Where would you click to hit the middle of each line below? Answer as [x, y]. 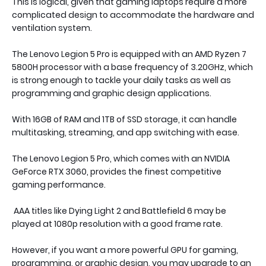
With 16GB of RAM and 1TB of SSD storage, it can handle [124, 119]
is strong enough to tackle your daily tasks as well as [121, 80]
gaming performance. [59, 185]
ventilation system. [52, 28]
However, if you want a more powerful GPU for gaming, [125, 250]
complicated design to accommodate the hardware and [133, 15]
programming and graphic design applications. [113, 93]
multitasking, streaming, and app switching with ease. [126, 132]
